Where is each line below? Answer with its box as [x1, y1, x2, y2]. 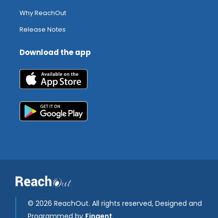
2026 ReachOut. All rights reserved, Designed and [36, 198, 202, 208]
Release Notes [19, 25, 66, 35]
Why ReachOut [19, 8, 66, 18]
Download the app [19, 47, 91, 58]
